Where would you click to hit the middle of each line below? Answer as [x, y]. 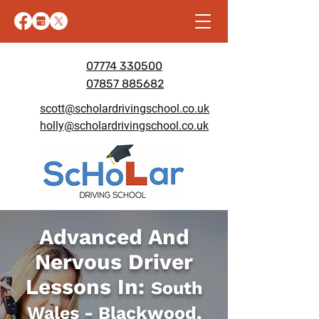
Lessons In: [88, 287]
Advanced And [114, 237]
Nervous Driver [114, 262]
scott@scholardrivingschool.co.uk [125, 109]
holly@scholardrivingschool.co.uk [124, 126]
